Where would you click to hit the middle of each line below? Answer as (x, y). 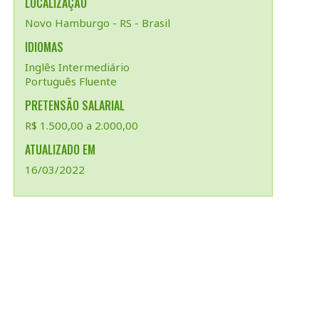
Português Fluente (71, 81)
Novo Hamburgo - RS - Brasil (98, 23)
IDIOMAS (44, 47)
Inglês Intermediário (77, 67)
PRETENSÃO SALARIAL (75, 105)
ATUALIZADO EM (60, 150)
